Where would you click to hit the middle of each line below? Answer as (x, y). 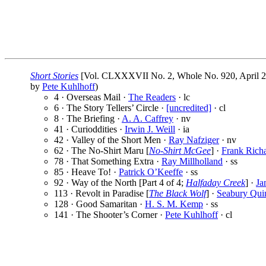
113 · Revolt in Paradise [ (102, 194)
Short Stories (54, 76)
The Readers (152, 97)
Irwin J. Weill (150, 129)
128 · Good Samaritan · (99, 204)
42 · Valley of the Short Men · (111, 140)
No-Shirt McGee (180, 151)
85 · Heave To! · (86, 172)
